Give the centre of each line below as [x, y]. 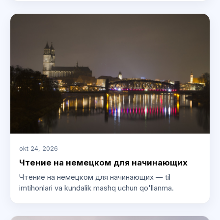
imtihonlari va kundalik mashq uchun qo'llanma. [96, 188]
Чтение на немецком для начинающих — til [95, 177]
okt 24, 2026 [38, 149]
